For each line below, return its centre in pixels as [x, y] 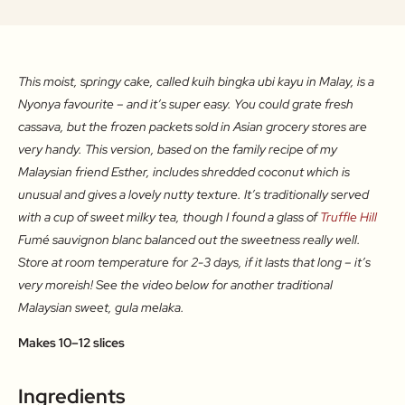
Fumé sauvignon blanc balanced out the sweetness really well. [189, 240]
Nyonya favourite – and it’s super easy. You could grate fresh [186, 104]
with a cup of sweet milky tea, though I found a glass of [169, 217]
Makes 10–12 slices [71, 343]
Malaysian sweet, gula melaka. [101, 308]
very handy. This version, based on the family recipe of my [178, 150]
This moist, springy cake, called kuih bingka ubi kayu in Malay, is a [196, 82]
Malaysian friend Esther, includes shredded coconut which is [184, 172]
